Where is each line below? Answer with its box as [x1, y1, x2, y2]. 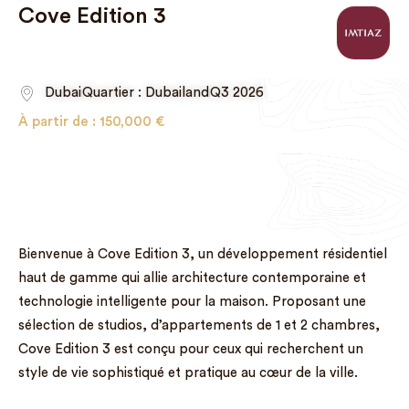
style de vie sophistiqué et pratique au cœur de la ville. [18, 366, 358, 380]
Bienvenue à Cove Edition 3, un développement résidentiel [18, 247, 387, 261]
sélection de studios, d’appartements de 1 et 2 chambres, [18, 319, 380, 332]
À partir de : [18, 115, 100, 129]
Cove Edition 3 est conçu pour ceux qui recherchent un [18, 342, 363, 356]
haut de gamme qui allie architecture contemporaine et [18, 271, 366, 285]
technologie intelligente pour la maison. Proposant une [18, 295, 366, 309]
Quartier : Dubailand [81, 86, 209, 100]
